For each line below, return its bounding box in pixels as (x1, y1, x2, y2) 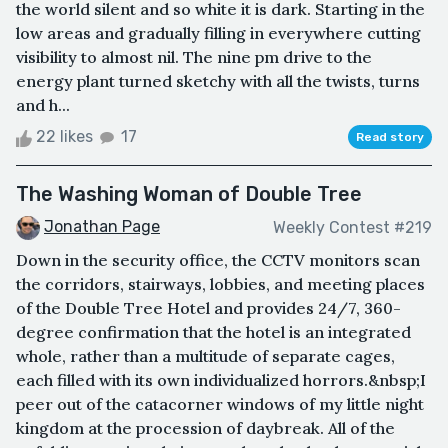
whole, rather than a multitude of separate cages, (16, 346, 395, 367)
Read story (356, 130, 424, 145)
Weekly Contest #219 (273, 217, 432, 237)
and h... (16, 95, 70, 116)
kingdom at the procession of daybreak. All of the (16, 418, 395, 439)
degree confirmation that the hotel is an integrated (16, 322, 411, 343)
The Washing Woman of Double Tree (16, 182, 362, 207)
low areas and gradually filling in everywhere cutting (16, 23, 421, 44)
